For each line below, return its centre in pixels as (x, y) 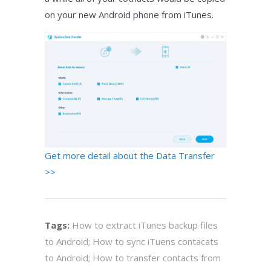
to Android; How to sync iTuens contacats (132, 241)
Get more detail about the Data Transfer (130, 155)
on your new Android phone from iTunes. (129, 15)
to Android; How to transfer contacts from (133, 257)
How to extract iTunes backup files (145, 225)
